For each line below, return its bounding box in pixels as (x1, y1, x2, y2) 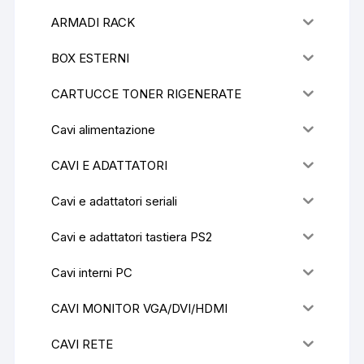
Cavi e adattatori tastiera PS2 (51, 228, 213, 245)
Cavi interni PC (51, 264, 133, 280)
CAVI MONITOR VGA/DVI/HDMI (51, 300, 228, 316)
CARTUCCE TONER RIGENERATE (51, 85, 242, 102)
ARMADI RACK (51, 14, 136, 30)
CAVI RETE (51, 336, 114, 352)
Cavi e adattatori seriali (51, 193, 178, 209)
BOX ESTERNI (51, 50, 130, 66)
